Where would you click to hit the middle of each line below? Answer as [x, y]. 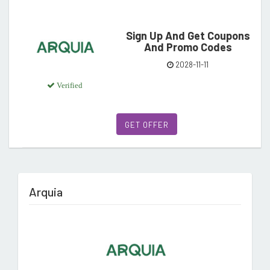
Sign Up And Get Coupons [188, 36]
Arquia [46, 191]
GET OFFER [147, 124]
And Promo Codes [188, 47]
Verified [68, 85]
